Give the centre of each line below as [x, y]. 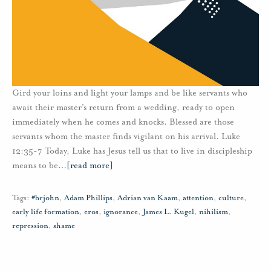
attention [198, 198]
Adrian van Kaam [148, 198]
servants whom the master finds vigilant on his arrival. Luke [126, 136]
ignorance [121, 211]
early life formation [46, 211]
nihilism [214, 211]
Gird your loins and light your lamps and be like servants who [130, 93]
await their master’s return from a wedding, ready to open [123, 107]
